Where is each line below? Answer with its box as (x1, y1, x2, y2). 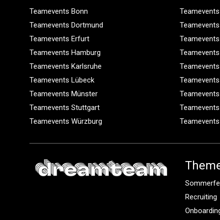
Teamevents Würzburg (29, 116, 102, 126)
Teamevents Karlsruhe (29, 61, 102, 71)
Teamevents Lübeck (29, 75, 94, 84)
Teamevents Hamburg (29, 48, 101, 57)
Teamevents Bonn (29, 6, 88, 16)
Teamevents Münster (29, 89, 98, 98)
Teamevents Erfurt (29, 34, 89, 43)
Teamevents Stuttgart (29, 103, 100, 112)
